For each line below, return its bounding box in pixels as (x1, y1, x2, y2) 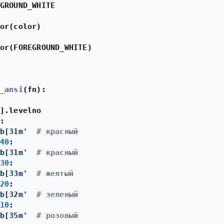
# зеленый (36, 190, 78, 199)
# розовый (36, 211, 78, 220)
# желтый (36, 169, 73, 178)
